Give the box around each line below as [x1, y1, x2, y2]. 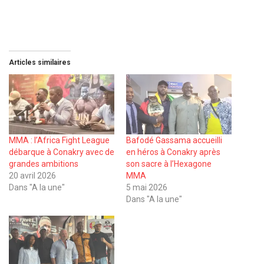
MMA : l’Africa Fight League [9, 136, 110, 146]
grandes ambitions [9, 159, 78, 169]
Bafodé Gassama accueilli [126, 136, 222, 146]
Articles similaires [9, 58, 71, 67]
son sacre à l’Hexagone [126, 159, 212, 169]
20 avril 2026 [9, 171, 56, 181]
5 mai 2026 [126, 183, 167, 193]
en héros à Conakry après [126, 147, 220, 157]
